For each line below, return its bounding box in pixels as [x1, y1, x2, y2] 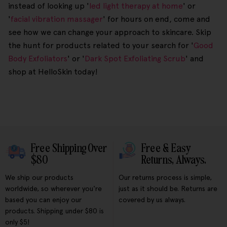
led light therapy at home [89, 1, 183, 11]
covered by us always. [119, 196, 185, 204]
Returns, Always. [141, 154, 206, 167]
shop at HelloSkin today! [8, 67, 98, 77]
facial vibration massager [11, 14, 103, 24]
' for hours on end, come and [103, 14, 210, 24]
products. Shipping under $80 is [5, 207, 104, 215]
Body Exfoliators [8, 54, 67, 64]
